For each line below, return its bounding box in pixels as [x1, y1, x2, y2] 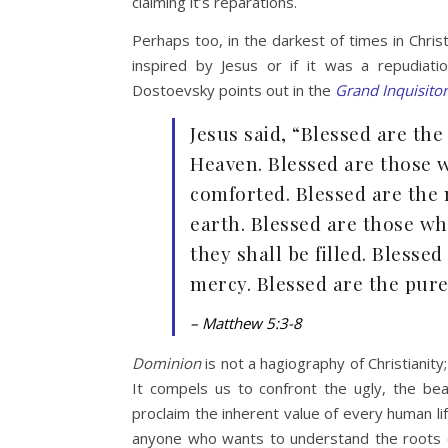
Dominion [132, 352, 201, 373]
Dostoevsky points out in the [132, 79, 335, 100]
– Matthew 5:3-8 [190, 312, 306, 333]
